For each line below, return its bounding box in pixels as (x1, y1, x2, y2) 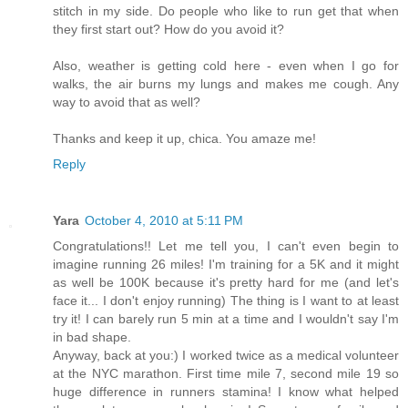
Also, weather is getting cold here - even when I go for (53, 57, 399, 73)
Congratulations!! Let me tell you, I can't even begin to (53, 238, 399, 253)
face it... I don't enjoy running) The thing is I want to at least (53, 292, 399, 308)
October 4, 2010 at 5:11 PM (85, 212, 243, 228)
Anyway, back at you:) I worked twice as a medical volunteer (53, 347, 399, 362)
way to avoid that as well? (53, 94, 200, 109)
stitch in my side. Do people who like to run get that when (53, 3, 399, 18)
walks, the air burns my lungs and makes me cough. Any (53, 76, 399, 91)
